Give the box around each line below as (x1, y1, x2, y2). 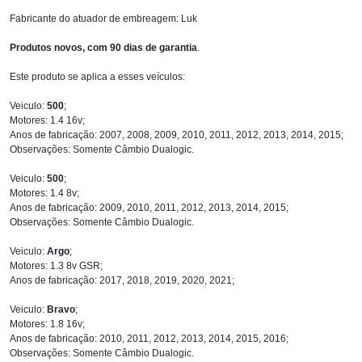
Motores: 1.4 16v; (10, 114, 85, 126)
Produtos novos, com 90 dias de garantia (10, 41, 197, 53)
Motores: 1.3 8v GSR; (10, 259, 103, 271)
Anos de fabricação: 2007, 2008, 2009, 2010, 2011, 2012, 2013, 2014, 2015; (10, 128, 343, 141)
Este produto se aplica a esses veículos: (10, 70, 185, 82)
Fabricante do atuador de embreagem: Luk (10, 12, 197, 24)
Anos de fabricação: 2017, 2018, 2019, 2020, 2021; (10, 274, 234, 286)
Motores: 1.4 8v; (10, 187, 79, 199)
